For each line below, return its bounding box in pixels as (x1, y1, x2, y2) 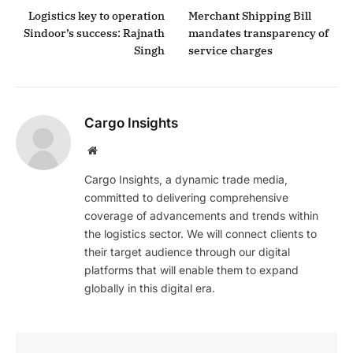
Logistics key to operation (28, 8, 165, 23)
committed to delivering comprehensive (84, 190, 288, 204)
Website (96, 143, 132, 155)
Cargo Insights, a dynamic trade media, (84, 172, 288, 186)
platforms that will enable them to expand (84, 262, 299, 277)
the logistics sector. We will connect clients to (84, 226, 317, 240)
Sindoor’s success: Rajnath (24, 25, 165, 40)
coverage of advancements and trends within (84, 208, 318, 222)
